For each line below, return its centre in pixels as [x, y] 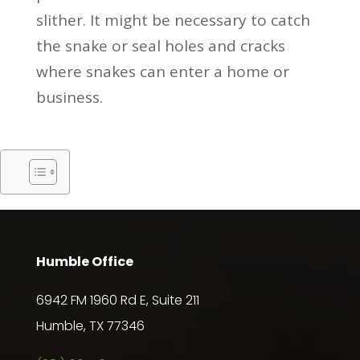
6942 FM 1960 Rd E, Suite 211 [117, 300]
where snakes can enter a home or [162, 71]
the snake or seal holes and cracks [160, 45]
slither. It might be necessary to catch [173, 20]
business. [69, 97]
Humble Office [84, 261]
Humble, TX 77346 [90, 325]
